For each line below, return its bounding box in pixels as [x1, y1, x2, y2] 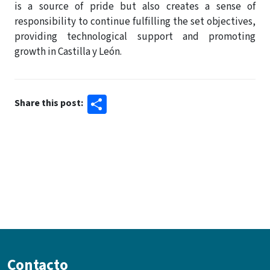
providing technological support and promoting [14, 29, 256, 44]
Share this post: [14, 96, 83, 110]
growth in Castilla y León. [14, 44, 122, 59]
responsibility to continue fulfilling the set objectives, [14, 14, 256, 29]
